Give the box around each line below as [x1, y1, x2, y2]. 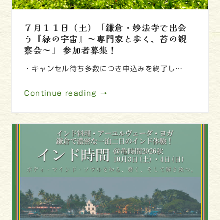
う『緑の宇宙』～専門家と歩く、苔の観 [24, 32, 187, 45]
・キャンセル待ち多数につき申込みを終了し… [24, 65, 183, 73]
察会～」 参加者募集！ [24, 44, 117, 56]
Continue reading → [24, 90, 108, 97]
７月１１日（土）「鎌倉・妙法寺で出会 [24, 21, 187, 34]
